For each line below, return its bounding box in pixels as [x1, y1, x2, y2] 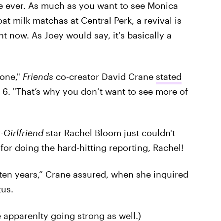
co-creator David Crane [53, 71, 156, 82]
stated [155, 71, 182, 82]
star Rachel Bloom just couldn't [43, 127, 175, 138]
